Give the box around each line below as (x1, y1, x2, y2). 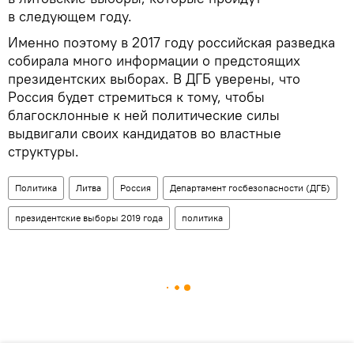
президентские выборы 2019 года (15, 212, 163, 224)
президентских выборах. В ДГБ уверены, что (8, 70, 300, 88)
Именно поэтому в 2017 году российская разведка (8, 33, 335, 52)
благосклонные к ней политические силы (8, 106, 280, 125)
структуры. (8, 142, 79, 161)
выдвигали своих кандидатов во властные (8, 124, 281, 143)
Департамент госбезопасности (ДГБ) (170, 182, 330, 194)
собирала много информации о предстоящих (8, 51, 300, 70)
